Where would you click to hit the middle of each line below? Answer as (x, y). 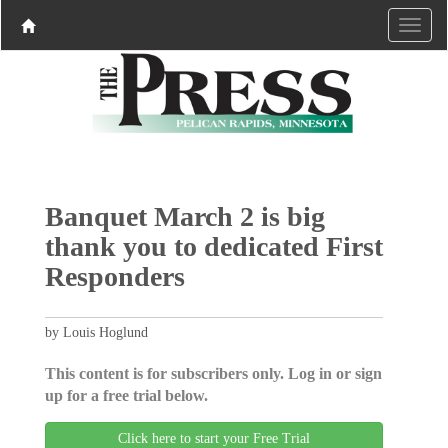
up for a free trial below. (126, 395)
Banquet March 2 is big (184, 216)
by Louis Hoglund (96, 332)
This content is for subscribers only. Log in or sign (213, 373)
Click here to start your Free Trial (214, 438)
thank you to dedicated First (213, 246)
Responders (114, 276)
